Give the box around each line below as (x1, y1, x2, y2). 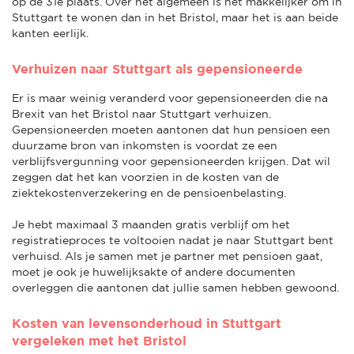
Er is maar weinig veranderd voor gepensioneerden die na (12, 91, 328, 104)
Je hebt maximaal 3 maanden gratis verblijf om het (12, 217, 290, 231)
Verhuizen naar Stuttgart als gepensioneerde (12, 61, 303, 76)
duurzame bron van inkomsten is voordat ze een (12, 138, 277, 152)
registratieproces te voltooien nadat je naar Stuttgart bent (12, 233, 333, 247)
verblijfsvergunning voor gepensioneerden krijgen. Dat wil (12, 154, 330, 168)
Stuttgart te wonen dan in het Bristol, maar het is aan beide (12, 10, 338, 24)
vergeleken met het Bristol (12, 333, 186, 348)
